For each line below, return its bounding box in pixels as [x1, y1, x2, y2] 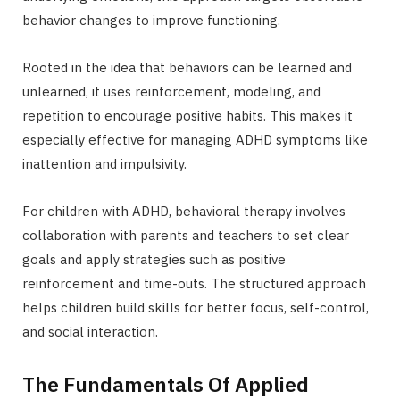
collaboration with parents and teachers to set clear [22, 227, 349, 245]
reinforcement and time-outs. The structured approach [22, 275, 366, 293]
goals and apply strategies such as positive [22, 251, 286, 269]
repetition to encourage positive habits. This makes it [22, 107, 353, 125]
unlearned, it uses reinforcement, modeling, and [22, 83, 321, 101]
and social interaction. [22, 323, 158, 341]
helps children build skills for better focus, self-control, [22, 299, 369, 317]
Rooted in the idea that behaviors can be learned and [22, 59, 352, 77]
